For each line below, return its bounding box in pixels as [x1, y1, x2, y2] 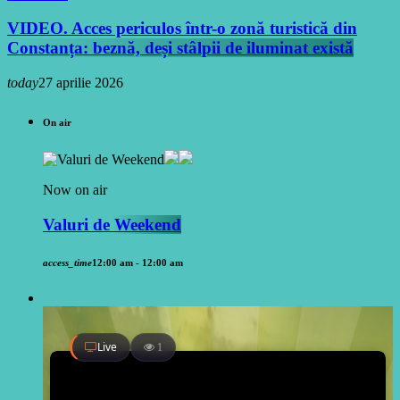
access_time [43, 256, 92, 268]
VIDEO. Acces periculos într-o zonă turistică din [7, 19, 357, 38]
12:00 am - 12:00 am [92, 256, 183, 268]
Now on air [43, 181, 107, 197]
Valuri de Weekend [43, 214, 181, 234]
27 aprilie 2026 [38, 75, 123, 91]
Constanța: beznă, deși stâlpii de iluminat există [7, 38, 354, 58]
